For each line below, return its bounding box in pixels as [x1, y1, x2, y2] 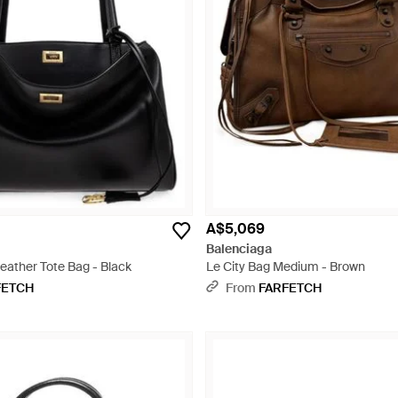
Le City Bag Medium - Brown [206, 259, 365, 275]
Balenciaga [206, 241, 272, 257]
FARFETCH [259, 280, 322, 296]
